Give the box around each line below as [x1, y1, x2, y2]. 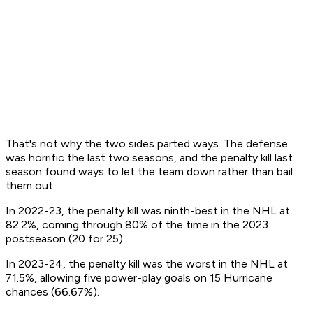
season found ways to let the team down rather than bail [6, 165, 293, 179]
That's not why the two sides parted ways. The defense [6, 137, 288, 151]
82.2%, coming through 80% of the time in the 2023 [6, 218, 268, 232]
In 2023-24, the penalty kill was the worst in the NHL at [6, 257, 288, 271]
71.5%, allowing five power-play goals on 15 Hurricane [6, 271, 272, 285]
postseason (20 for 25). [6, 232, 128, 246]
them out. [6, 179, 55, 193]
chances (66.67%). [6, 285, 99, 299]
